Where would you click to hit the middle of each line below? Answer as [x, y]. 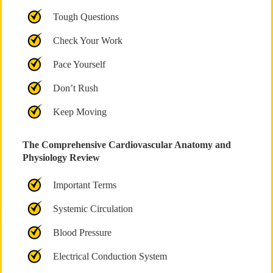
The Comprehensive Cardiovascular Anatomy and [126, 145]
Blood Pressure [82, 232]
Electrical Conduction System [110, 256]
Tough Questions [86, 17]
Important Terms [84, 185]
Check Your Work [87, 41]
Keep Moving [80, 112]
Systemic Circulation [93, 209]
